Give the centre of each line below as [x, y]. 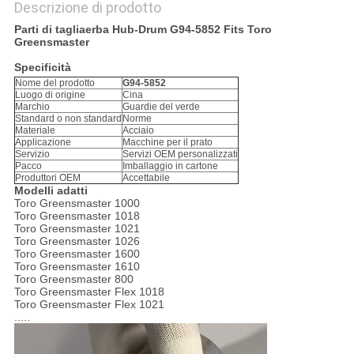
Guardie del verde [161, 107]
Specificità [42, 68]
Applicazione [43, 143]
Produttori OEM [47, 178]
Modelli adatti [51, 191]
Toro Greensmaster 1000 [77, 203]
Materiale [35, 131]
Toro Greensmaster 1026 [77, 241]
